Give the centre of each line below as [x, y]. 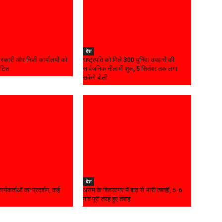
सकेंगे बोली [95, 78]
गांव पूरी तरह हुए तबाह [107, 199]
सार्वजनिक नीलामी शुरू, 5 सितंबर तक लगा [130, 69]
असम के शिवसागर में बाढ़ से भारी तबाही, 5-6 [133, 190]
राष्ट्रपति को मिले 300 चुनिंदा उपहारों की [129, 60]
